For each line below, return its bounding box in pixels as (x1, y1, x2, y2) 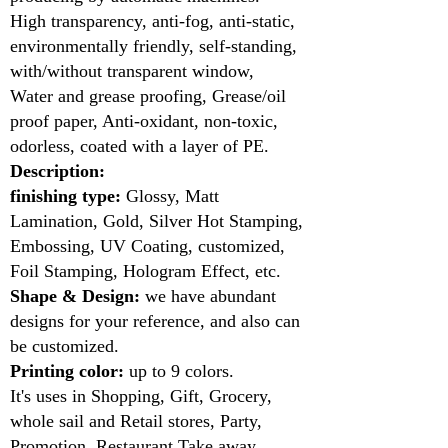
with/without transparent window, (10, 61, 254, 81)
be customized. (10, 336, 119, 356)
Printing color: (10, 361, 124, 381)
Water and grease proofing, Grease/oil (10, 86, 286, 106)
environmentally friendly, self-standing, (10, 36, 297, 56)
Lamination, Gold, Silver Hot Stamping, (10, 211, 303, 231)
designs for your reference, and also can (10, 311, 300, 331)
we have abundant (140, 286, 276, 306)
